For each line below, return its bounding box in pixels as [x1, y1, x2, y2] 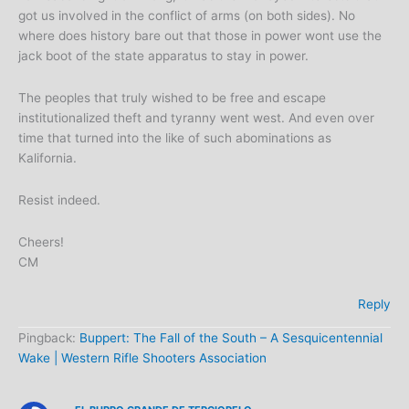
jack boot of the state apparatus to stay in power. [18, 48, 309, 64]
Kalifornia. [18, 151, 77, 166]
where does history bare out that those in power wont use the [18, 28, 382, 44]
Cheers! [18, 234, 64, 249]
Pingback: [18, 330, 79, 345]
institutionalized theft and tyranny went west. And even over [18, 110, 374, 126]
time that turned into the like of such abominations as [18, 131, 331, 146]
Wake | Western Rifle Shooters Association [18, 350, 267, 365]
